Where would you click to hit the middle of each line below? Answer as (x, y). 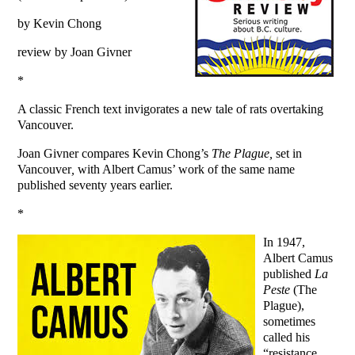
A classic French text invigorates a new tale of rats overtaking (171, 109)
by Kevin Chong (60, 24)
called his (287, 338)
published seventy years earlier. (95, 185)
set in (289, 154)
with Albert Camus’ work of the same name (187, 170)
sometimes (290, 322)
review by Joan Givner (75, 52)
